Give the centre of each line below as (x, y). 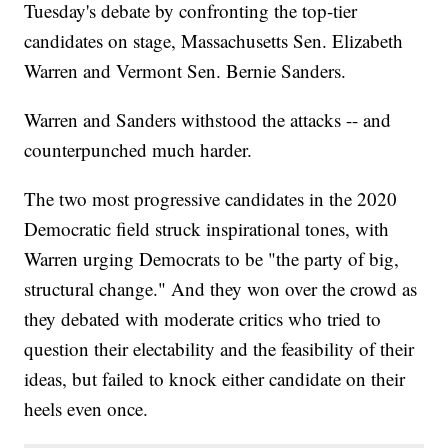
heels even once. (86, 409)
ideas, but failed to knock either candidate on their (215, 379)
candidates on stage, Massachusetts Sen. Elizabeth (214, 41)
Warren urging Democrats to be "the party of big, (212, 259)
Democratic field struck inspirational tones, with (207, 229)
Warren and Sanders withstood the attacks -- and (208, 120)
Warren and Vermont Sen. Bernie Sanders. (185, 71)
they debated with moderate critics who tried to (203, 319)
